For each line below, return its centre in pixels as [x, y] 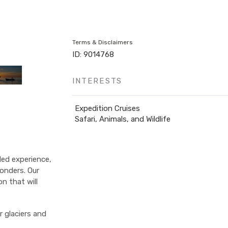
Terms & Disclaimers [103, 42]
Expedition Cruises [108, 108]
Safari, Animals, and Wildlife [123, 119]
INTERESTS [97, 81]
